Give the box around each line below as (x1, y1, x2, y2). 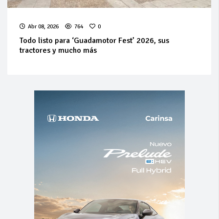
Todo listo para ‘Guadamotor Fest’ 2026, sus (20, 35, 169, 45)
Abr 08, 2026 (28, 22, 59, 30)
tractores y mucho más (20, 45, 97, 55)
